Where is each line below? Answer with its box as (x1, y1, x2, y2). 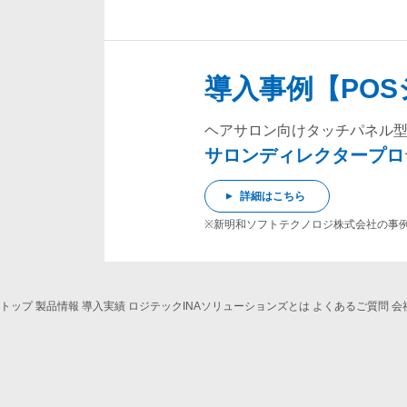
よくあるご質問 (313, 300, 389, 313)
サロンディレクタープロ (204, 145, 404, 165)
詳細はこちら (240, 190, 305, 203)
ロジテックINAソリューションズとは (128, 300, 310, 313)
